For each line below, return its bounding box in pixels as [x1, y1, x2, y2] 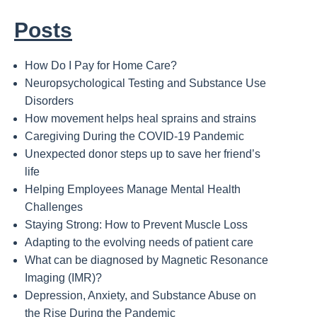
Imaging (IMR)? [25, 272, 102, 284]
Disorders [25, 95, 74, 108]
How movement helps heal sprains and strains [25, 113, 256, 125]
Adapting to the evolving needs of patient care [25, 236, 253, 249]
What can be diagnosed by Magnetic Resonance [25, 254, 268, 267]
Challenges [25, 201, 83, 214]
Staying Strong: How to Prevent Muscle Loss [25, 219, 248, 231]
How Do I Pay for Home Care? [25, 59, 177, 72]
